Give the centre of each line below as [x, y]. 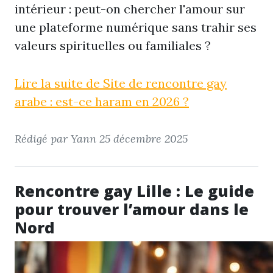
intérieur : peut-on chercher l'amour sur [130, 9]
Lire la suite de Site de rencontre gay [121, 83]
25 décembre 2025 [144, 139]
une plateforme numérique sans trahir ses [136, 27]
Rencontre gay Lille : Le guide [134, 191]
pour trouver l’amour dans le [132, 209]
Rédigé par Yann [57, 139]
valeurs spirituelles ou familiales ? [113, 45]
